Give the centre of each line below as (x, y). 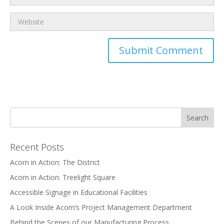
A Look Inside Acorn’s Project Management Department (101, 207)
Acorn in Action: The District (55, 162)
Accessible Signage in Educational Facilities (79, 192)
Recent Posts (37, 147)
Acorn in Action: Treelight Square (63, 177)
